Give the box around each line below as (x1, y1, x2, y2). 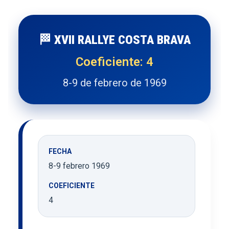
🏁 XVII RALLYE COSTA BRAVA (38, 32, 191, 47)
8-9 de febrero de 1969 (62, 76, 167, 89)
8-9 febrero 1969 (49, 161, 110, 171)
